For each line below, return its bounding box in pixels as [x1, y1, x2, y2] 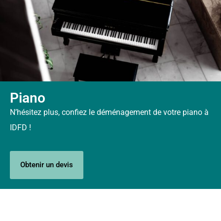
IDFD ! [10, 122, 31, 132]
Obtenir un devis [20, 160, 73, 169]
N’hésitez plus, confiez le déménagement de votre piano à [10, 107, 209, 117]
